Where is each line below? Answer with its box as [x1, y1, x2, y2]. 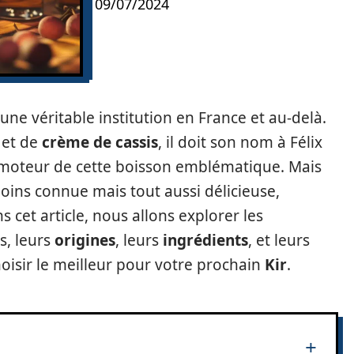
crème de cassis [42, 132, 158, 153]
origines [55, 230, 115, 250]
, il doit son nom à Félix [158, 132, 322, 153]
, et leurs [248, 230, 310, 250]
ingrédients [163, 230, 248, 250]
